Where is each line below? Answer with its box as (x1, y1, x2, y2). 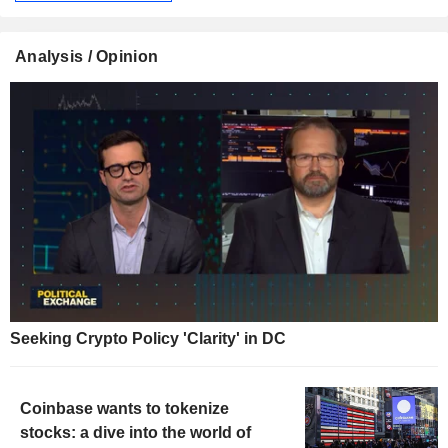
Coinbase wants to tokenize (20, 400, 229, 418)
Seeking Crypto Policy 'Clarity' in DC (10, 330, 286, 348)
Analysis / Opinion (15, 47, 159, 65)
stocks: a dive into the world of (20, 424, 251, 442)
